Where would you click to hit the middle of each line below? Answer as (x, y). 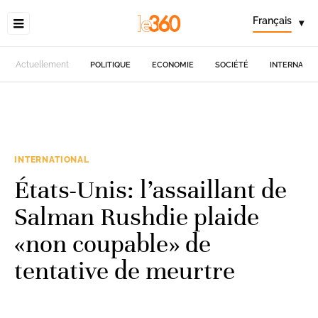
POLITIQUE (111, 65)
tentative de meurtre (125, 270)
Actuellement (43, 65)
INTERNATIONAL (52, 160)
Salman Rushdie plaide (137, 216)
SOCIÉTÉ (232, 65)
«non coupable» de (113, 243)
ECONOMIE (173, 65)
